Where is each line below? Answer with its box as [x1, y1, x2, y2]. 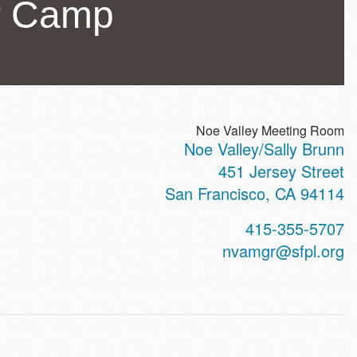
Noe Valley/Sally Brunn [184, 137, 344, 160]
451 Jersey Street [218, 159, 344, 182]
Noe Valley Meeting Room [196, 121, 344, 139]
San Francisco [165, 182, 265, 205]
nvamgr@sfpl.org [222, 239, 344, 262]
